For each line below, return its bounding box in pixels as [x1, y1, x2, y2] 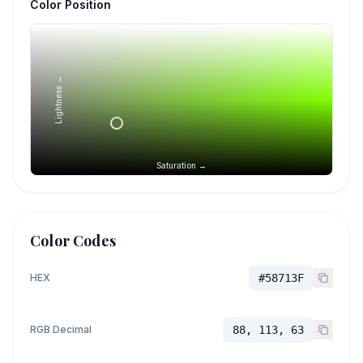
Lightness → [53, 75, 63, 124]
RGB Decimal [30, 323, 92, 335]
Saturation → [156, 160, 207, 170]
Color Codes [30, 231, 116, 250]
